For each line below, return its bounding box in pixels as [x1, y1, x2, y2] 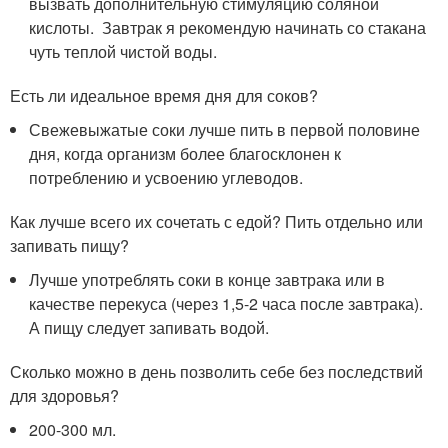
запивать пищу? [10, 233, 129, 257]
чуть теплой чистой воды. [29, 39, 218, 63]
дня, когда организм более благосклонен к [29, 141, 342, 165]
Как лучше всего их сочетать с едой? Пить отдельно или [10, 209, 423, 233]
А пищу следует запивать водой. [29, 315, 270, 339]
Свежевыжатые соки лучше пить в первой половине [29, 117, 421, 141]
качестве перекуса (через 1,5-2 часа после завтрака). [29, 291, 424, 315]
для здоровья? [10, 383, 119, 407]
